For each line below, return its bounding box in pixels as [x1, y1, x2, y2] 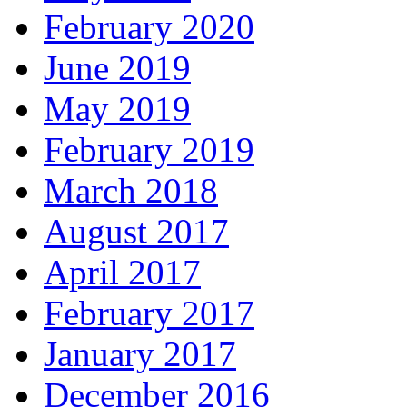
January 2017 [44, 334, 236, 374]
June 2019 [44, 48, 191, 88]
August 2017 [44, 212, 229, 252]
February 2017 [44, 293, 254, 333]
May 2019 [44, 89, 191, 129]
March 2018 [44, 171, 218, 211]
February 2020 [44, 7, 254, 47]
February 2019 [44, 130, 254, 170]
